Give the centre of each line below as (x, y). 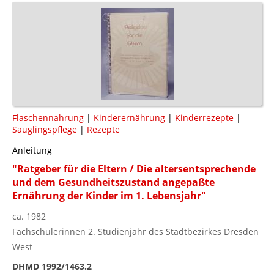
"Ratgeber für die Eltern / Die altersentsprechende (134, 168)
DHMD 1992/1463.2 (52, 266)
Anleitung (32, 150)
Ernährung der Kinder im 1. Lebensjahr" (109, 195)
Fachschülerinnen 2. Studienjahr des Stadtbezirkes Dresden (135, 231)
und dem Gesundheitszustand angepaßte (113, 182)
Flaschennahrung (48, 117)
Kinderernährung (129, 117)
